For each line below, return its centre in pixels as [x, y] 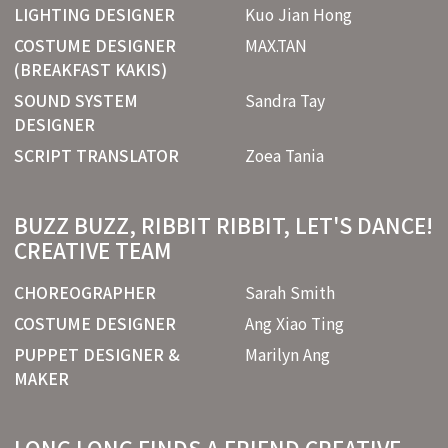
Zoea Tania [284, 155]
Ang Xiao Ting [294, 323]
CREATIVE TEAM [93, 250]
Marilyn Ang [287, 354]
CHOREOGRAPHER [85, 292]
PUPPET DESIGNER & [97, 354]
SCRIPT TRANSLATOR [96, 155]
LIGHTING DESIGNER [94, 14]
